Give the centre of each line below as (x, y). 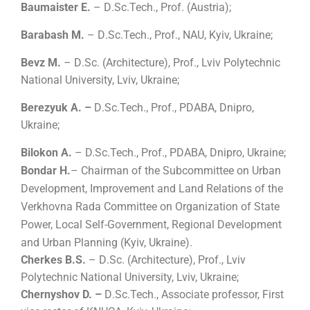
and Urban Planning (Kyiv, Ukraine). (107, 243)
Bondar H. (46, 171)
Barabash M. (54, 35)
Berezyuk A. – (57, 108)
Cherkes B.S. (55, 260)
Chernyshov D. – (63, 295)
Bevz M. (42, 63)
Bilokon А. (48, 153)
